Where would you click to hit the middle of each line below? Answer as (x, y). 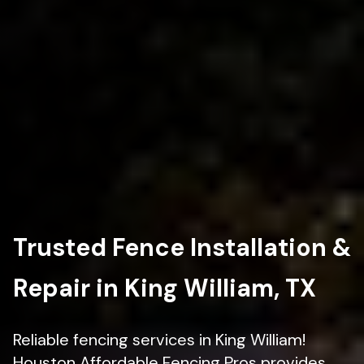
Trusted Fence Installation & (182, 248)
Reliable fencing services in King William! (159, 340)
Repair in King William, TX (165, 288)
